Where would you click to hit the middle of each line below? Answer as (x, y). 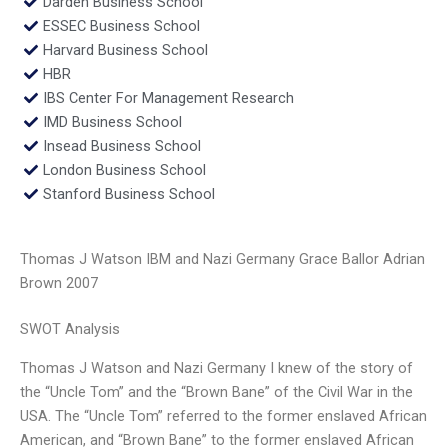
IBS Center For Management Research (168, 97)
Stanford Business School (128, 193)
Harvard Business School (125, 49)
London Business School (124, 169)
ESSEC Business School (121, 25)
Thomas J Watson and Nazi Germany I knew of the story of (216, 367)
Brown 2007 (59, 283)
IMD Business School (112, 121)
